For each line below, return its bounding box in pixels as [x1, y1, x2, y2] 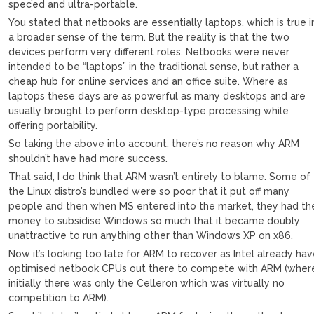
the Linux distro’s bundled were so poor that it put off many [8, 185, 290, 197]
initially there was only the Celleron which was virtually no [8, 277, 285, 289]
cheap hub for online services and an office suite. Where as [8, 75, 289, 87]
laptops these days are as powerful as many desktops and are [8, 90, 306, 102]
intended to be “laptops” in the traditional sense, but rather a [8, 60, 299, 72]
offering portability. [8, 119, 98, 131]
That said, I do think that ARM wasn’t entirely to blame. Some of [8, 170, 311, 182]
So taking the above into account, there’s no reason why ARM [8, 137, 300, 149]
